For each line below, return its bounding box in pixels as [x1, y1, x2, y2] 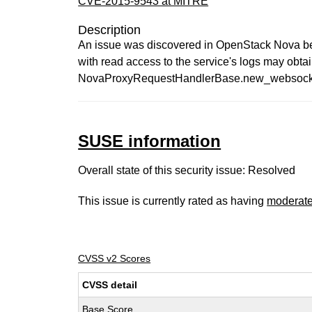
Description [78, 23, 141, 37]
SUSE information [78, 132, 221, 150]
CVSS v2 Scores [78, 253, 151, 264]
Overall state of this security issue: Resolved [78, 164, 296, 176]
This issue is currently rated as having [78, 195, 267, 207]
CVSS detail [82, 279, 138, 290]
